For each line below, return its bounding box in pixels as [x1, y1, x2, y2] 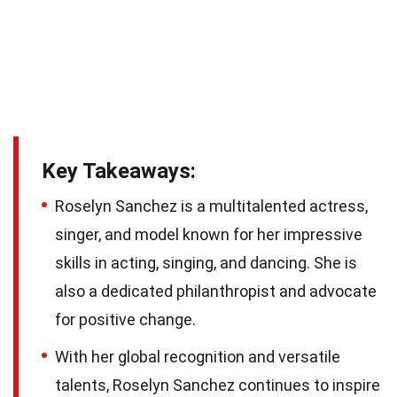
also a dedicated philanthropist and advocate [55, 282, 377, 301]
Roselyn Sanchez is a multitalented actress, [55, 197, 368, 216]
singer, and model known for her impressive [55, 225, 362, 245]
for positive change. [55, 310, 196, 330]
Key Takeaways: [42, 159, 196, 184]
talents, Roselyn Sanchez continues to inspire [55, 376, 380, 395]
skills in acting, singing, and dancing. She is [55, 253, 357, 273]
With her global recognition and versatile [55, 347, 340, 367]
